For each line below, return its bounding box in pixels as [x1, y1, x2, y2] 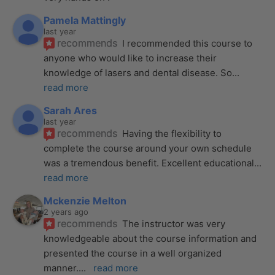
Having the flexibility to [122, 127, 222, 139]
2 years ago [44, 206, 89, 217]
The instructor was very [122, 217, 226, 230]
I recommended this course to [122, 37, 253, 49]
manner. [44, 261, 79, 274]
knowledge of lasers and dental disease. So [44, 66, 233, 79]
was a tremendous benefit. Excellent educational [44, 157, 255, 169]
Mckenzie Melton [44, 194, 127, 207]
